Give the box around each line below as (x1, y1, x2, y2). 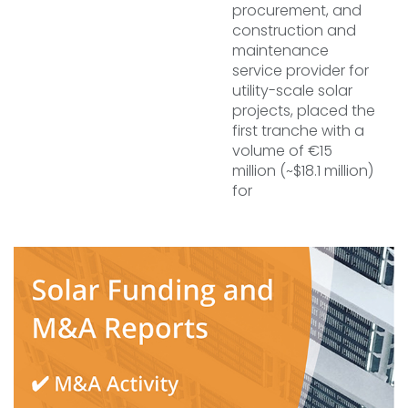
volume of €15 (232, 140, 332, 161)
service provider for (232, 60, 369, 81)
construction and (232, 20, 356, 41)
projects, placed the (232, 100, 375, 121)
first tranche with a (232, 120, 364, 141)
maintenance (232, 40, 329, 61)
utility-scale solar (232, 80, 352, 101)
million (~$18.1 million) (232, 160, 373, 181)
